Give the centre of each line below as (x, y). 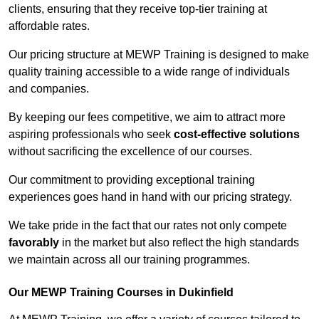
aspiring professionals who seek (91, 135)
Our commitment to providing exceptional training (132, 180)
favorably (34, 243)
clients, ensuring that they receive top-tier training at (138, 9)
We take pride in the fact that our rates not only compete (148, 226)
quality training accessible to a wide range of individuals (149, 72)
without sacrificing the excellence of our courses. (130, 152)
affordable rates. (49, 26)
